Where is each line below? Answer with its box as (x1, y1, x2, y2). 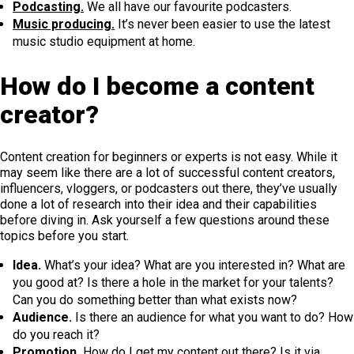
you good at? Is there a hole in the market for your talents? (13, 275, 333, 291)
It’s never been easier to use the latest (115, 16, 330, 32)
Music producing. (13, 16, 115, 32)
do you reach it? (13, 327, 100, 343)
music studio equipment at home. (13, 33, 195, 49)
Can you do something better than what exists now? (13, 292, 297, 308)
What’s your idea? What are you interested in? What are (41, 258, 345, 273)
